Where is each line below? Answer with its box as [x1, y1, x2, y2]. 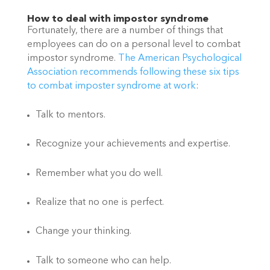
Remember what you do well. [35, 168, 163, 178]
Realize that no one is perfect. [35, 197, 164, 207]
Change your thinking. [35, 227, 131, 237]
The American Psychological [118, 54, 242, 64]
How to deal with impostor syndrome [27, 14, 209, 25]
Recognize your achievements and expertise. [35, 139, 230, 149]
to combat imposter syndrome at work [27, 81, 196, 92]
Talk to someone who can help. [35, 256, 171, 266]
